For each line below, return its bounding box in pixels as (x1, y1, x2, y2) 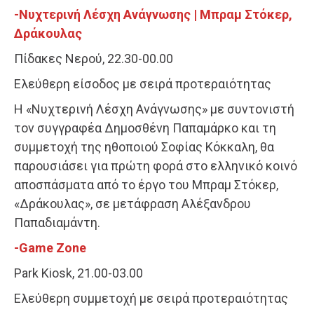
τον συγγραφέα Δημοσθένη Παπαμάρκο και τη (14, 121, 276, 136)
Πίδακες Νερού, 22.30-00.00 (14, 51, 173, 67)
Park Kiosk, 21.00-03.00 (14, 266, 143, 281)
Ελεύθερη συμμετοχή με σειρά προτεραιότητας (14, 291, 288, 306)
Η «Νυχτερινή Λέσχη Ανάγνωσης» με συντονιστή (14, 102, 294, 117)
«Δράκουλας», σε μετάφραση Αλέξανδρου (14, 196, 251, 212)
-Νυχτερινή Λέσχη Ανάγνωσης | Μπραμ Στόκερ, (14, 7, 292, 22)
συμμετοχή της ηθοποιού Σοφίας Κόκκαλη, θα (14, 139, 274, 155)
